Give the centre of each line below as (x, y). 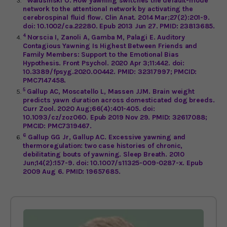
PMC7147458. (45, 80)
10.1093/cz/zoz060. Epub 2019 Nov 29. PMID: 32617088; (115, 117)
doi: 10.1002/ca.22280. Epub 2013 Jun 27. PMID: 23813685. (119, 26)
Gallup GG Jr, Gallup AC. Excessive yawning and (107, 137)
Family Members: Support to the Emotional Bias (101, 54)
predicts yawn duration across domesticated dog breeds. (119, 100)
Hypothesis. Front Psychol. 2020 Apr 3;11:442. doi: (104, 63)
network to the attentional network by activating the (108, 9)
